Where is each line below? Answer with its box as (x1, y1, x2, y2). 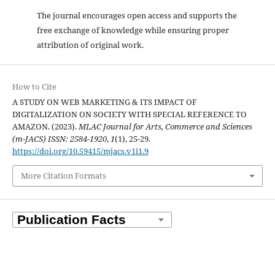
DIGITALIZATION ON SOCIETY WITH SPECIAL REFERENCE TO (12, 108, 247, 120)
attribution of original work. (36, 39, 144, 50)
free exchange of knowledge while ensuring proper (36, 24, 229, 36)
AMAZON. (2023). (12, 120, 79, 132)
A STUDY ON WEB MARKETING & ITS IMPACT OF (12, 96, 197, 107)
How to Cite (12, 80, 56, 92)
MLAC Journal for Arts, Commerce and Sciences (78, 120, 252, 132)
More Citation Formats (20, 170, 106, 182)
